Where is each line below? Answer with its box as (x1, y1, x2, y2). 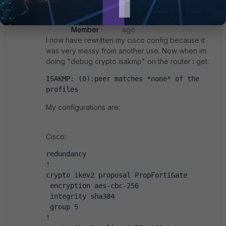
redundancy (46, 150, 86, 158)
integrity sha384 (46, 192, 115, 200)
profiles (46, 85, 78, 93)
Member (71, 25, 99, 34)
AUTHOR (112, 5, 137, 12)
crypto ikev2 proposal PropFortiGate (46, 171, 187, 179)
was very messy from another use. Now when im (46, 46, 206, 55)
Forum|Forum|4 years (122, 15, 193, 23)
